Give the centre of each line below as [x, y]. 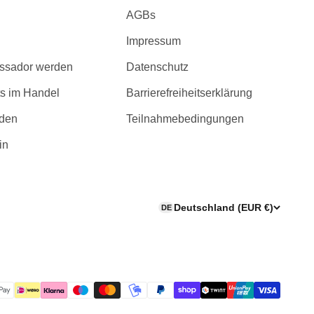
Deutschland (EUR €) [224, 208]
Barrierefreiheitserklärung [189, 93]
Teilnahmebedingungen [185, 118]
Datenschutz [157, 67]
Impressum [153, 41]
